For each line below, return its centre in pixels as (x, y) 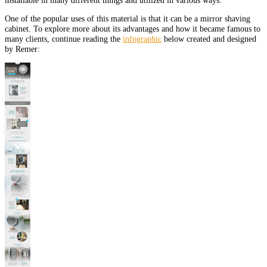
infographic (142, 39)
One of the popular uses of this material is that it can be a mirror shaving (128, 19)
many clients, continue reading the (64, 39)
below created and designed (209, 39)
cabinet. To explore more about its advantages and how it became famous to (133, 29)
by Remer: (22, 49)
